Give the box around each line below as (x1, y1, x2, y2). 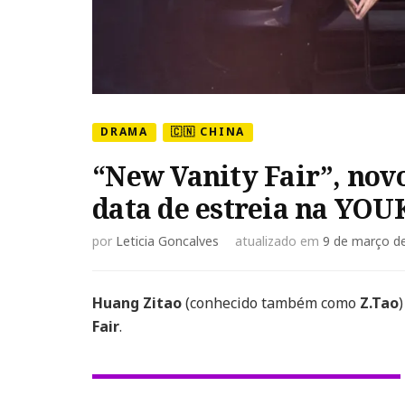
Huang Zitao (92, 293, 182, 313)
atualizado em (235, 232, 323, 250)
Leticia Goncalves (116, 232, 219, 250)
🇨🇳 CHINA (170, 124, 246, 140)
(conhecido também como (182, 293, 360, 313)
